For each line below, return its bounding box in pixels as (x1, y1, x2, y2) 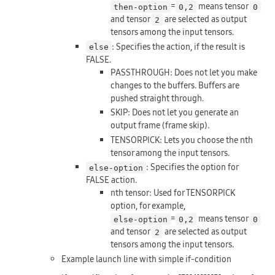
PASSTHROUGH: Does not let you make (110, 66, 257, 79)
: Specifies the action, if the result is (112, 40, 246, 53)
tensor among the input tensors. (110, 146, 230, 159)
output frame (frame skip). (110, 119, 209, 132)
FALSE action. (86, 174, 137, 187)
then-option (114, 2, 168, 12)
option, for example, (110, 199, 185, 212)
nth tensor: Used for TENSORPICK (110, 187, 235, 199)
